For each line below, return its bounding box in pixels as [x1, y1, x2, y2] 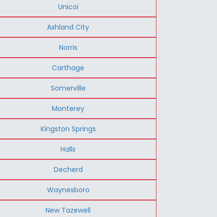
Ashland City [47, 22, 90, 32]
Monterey [52, 103, 85, 113]
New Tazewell [46, 205, 91, 215]
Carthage [52, 62, 85, 73]
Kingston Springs [40, 124, 96, 134]
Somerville [50, 83, 86, 93]
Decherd [53, 164, 83, 174]
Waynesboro [46, 185, 90, 195]
